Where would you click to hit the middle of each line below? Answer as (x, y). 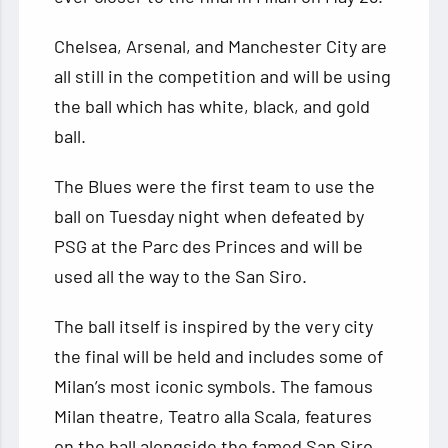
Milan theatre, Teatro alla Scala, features (213, 416)
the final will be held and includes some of (219, 356)
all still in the (104, 76)
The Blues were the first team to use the (215, 186)
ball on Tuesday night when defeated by (209, 216)
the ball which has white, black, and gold (212, 106)
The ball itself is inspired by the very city (214, 326)
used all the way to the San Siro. (181, 276)
